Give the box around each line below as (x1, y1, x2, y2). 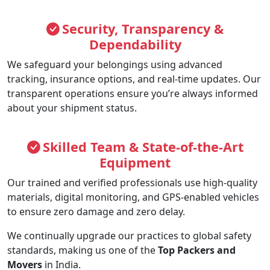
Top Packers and (158, 243, 236, 257)
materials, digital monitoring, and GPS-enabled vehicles (7, 190, 259, 204)
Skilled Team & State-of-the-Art (42, 138, 243, 156)
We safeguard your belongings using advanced (7, 58, 222, 72)
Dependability (89, 36, 181, 54)
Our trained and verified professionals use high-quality (7, 176, 257, 190)
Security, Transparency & (62, 20, 224, 38)
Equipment (99, 154, 171, 172)
